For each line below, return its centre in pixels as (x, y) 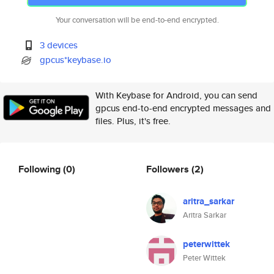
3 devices (59, 45)
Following (41, 169)
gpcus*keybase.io (76, 60)
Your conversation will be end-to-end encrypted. (137, 20)
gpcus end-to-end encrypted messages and (183, 108)
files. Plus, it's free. (133, 121)
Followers (169, 169)
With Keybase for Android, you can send (176, 95)
